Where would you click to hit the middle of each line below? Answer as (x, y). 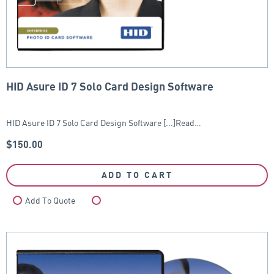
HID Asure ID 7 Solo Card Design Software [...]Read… (104, 123)
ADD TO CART (137, 176)
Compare (123, 200)
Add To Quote (50, 200)
